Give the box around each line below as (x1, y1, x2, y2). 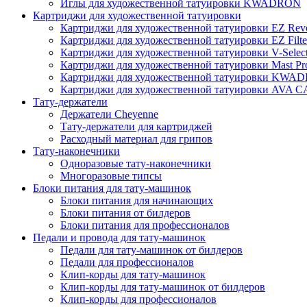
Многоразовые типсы (60, 170, 162, 182)
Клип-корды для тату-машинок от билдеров (60, 281, 265, 293)
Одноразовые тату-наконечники (60, 158, 211, 169)
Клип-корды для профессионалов (60, 293, 217, 305)
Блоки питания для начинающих (60, 195, 213, 206)
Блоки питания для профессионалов (60, 219, 230, 231)
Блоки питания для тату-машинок (33, 182, 191, 194)
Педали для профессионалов (60, 256, 194, 268)
